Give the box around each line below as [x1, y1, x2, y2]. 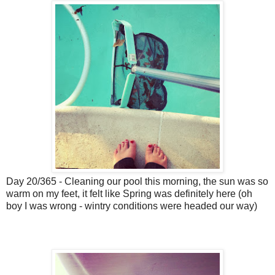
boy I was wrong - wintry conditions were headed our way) [6, 201, 257, 212]
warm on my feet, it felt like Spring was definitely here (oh [6, 188, 252, 199]
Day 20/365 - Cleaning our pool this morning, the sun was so [6, 176, 268, 187]
